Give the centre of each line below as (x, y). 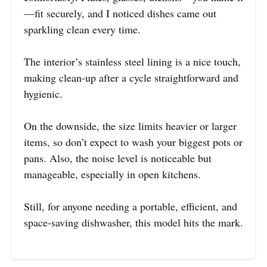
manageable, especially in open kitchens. (112, 174)
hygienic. (43, 93)
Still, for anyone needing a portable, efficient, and (131, 206)
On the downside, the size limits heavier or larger (130, 125)
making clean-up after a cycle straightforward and (131, 77)
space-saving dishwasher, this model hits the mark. (133, 222)
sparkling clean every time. (82, 29)
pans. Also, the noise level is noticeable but (118, 158)
